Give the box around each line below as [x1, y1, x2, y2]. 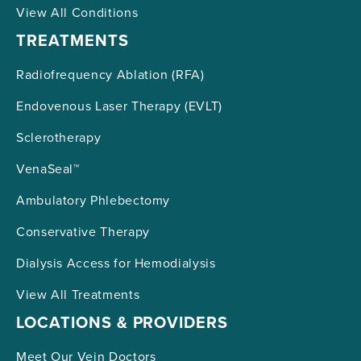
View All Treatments [16, 285, 140, 304]
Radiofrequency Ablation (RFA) [16, 65, 205, 84]
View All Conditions [16, 3, 139, 22]
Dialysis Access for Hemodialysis [16, 254, 216, 272]
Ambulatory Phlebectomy [16, 191, 171, 210]
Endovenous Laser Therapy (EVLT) [16, 97, 222, 115]
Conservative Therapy [16, 222, 150, 241]
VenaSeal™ [16, 160, 80, 178]
